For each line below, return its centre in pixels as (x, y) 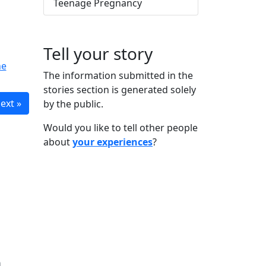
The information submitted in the (118, 75)
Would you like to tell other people (121, 128)
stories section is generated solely (120, 90)
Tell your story (98, 53)
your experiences (113, 142)
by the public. (73, 104)
